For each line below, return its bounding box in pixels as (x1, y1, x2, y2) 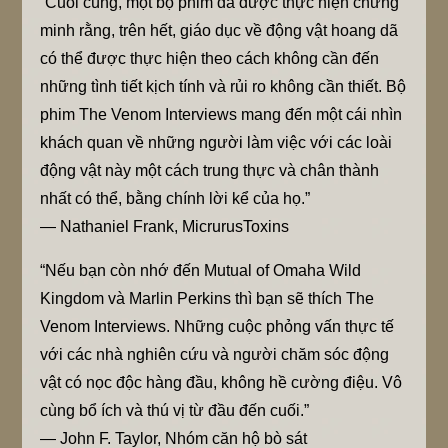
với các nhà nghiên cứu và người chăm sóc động (40, 345, 390, 363)
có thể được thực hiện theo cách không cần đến (40, 49, 380, 67)
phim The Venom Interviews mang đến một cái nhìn (40, 105, 403, 123)
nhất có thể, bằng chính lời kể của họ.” (40, 189, 311, 207)
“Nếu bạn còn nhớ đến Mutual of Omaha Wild (40, 261, 362, 279)
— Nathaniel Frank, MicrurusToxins (40, 217, 290, 235)
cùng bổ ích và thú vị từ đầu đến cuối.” (40, 401, 310, 419)
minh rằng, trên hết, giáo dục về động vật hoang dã (40, 21, 399, 39)
